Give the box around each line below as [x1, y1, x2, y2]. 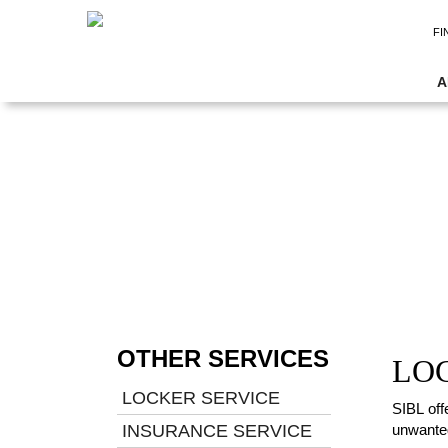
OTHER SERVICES [117, 345, 329, 372]
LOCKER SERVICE [122, 388, 280, 408]
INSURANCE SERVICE [122, 421, 312, 441]
